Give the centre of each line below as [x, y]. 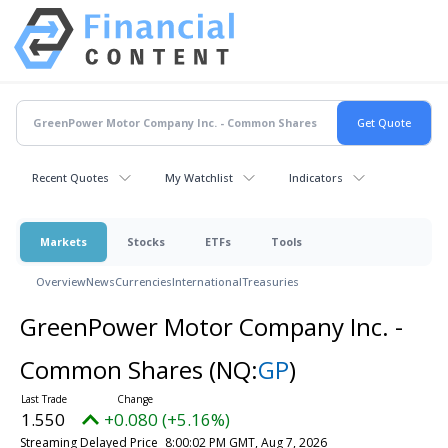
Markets [63, 241]
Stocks [146, 241]
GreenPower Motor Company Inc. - [211, 326]
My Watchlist [199, 177]
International [207, 281]
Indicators [316, 177]
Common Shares [114, 369]
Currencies [143, 281]
